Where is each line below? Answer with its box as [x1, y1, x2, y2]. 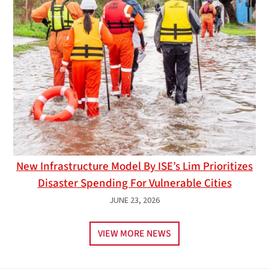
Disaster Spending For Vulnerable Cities [37, 174, 232, 192]
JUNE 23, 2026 [109, 194, 160, 205]
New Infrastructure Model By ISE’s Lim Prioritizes [16, 157, 253, 175]
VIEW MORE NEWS [98, 226, 171, 240]
